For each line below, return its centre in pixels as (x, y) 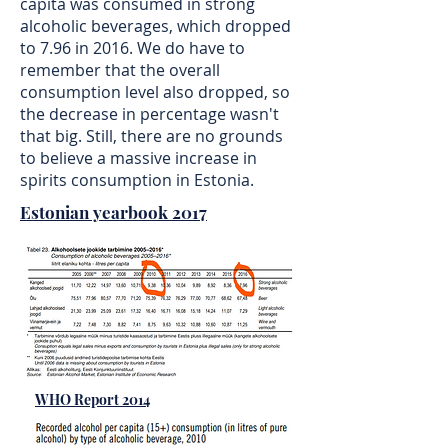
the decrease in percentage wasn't (149, 114)
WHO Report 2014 (92, 399)
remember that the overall (120, 70)
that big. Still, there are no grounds (151, 136)
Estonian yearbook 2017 (113, 212)
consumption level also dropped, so (155, 92)
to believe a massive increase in (138, 158)
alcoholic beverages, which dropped (155, 26)
